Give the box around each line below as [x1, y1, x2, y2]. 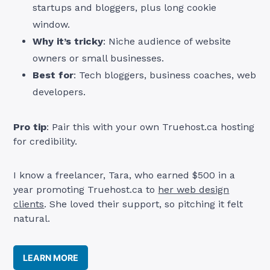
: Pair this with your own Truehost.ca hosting [46, 121, 255, 133]
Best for [33, 69, 74, 81]
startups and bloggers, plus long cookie [33, 2, 217, 14]
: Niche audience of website [103, 36, 231, 48]
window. [33, 19, 71, 31]
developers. [33, 86, 86, 98]
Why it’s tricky [33, 36, 104, 48]
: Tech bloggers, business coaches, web [74, 69, 257, 81]
